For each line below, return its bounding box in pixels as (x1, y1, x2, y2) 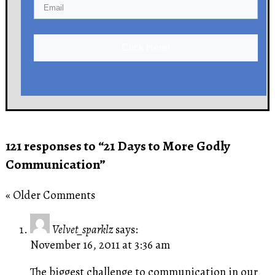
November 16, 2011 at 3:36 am (29, 237, 170, 253)
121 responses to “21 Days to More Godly (5, 136, 230, 155)
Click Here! (122, 42, 171, 53)
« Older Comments (5, 187, 95, 203)
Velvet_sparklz (52, 222, 113, 238)
